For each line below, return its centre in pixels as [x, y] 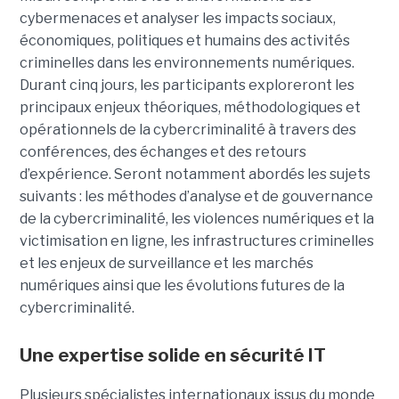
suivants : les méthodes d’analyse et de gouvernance [196, 197]
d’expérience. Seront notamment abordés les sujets [195, 175]
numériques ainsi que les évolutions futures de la [182, 286]
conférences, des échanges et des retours [163, 152]
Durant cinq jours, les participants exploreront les [187, 85]
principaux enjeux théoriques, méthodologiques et [190, 108]
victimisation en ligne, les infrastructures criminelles [196, 241]
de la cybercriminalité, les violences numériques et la [196, 219]
